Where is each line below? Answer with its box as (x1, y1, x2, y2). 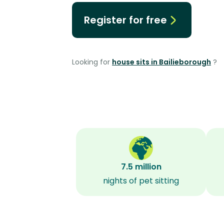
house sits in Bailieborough (112, 57, 211, 67)
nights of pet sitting (103, 175, 179, 186)
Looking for (72, 57, 112, 67)
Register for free (84, 13, 167, 27)
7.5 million (120, 161, 161, 172)
